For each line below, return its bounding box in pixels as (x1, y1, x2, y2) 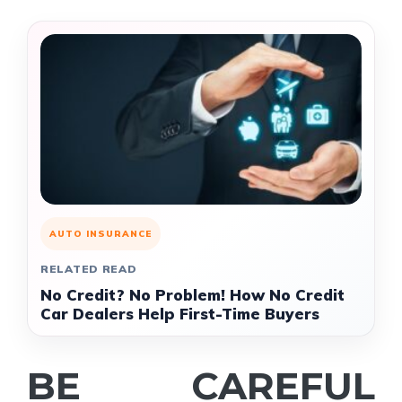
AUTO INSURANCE (49, 228, 152, 240)
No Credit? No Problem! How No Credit (40, 285, 345, 304)
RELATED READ (40, 262, 137, 275)
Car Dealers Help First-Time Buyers (40, 304, 319, 323)
